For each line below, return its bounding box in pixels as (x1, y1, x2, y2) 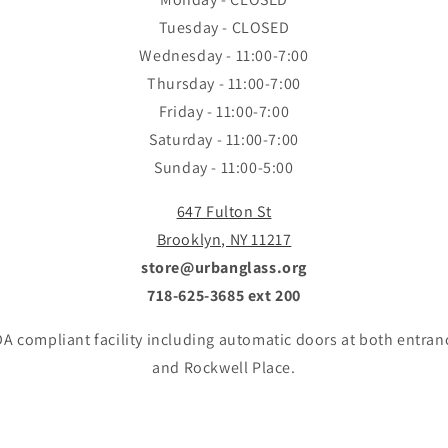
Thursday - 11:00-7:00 (147, 73, 301, 95)
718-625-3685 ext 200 (147, 285, 301, 307)
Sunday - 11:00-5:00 (154, 157, 294, 179)
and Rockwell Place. (152, 357, 296, 379)
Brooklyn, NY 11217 (156, 229, 292, 251)
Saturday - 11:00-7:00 (149, 129, 299, 151)
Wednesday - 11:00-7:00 (139, 45, 309, 67)
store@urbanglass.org (141, 257, 307, 279)
